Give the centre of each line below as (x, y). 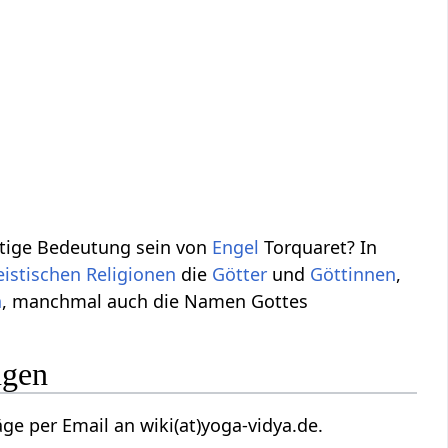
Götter (240, 274)
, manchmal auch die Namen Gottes (155, 301)
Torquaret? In (318, 247)
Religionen (131, 274)
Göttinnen (353, 274)
